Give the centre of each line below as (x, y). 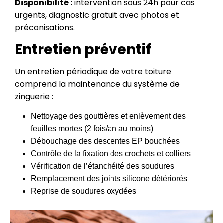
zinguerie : (34, 96)
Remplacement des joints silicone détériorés (109, 178)
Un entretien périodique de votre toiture (93, 71)
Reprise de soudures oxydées (84, 191)
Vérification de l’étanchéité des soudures (103, 166)
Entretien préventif (83, 49)
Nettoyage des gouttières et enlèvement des (108, 116)
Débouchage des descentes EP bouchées (105, 141)
